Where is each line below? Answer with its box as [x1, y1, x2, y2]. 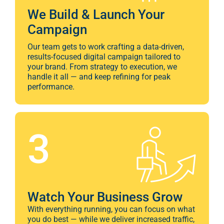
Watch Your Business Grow [27, 189, 182, 205]
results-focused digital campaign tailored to [27, 52, 180, 62]
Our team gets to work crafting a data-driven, [27, 42, 184, 52]
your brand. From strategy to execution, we [27, 62, 177, 72]
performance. [27, 82, 74, 92]
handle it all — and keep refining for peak [27, 72, 170, 82]
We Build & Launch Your [27, 7, 164, 22]
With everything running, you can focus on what [27, 204, 195, 214]
